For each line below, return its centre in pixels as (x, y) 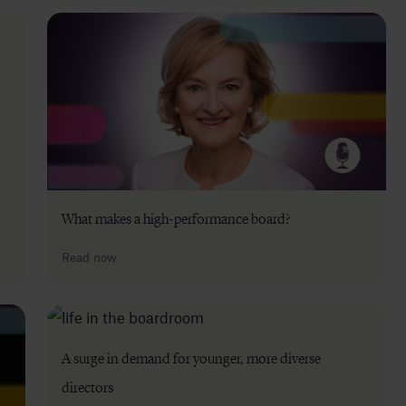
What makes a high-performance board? (176, 218)
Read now (89, 256)
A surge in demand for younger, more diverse (191, 358)
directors (87, 387)
